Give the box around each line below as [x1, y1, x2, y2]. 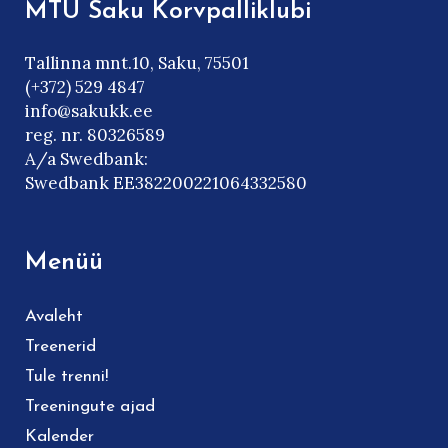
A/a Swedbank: [25, 148, 148, 170]
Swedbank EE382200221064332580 [25, 172, 307, 194]
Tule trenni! [25, 368, 108, 385]
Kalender [25, 428, 94, 445]
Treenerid [25, 338, 96, 355]
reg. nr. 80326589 [25, 124, 165, 146]
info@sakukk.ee [25, 100, 153, 122]
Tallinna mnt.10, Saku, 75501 [25, 52, 249, 74]
